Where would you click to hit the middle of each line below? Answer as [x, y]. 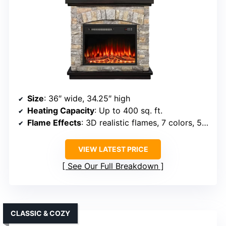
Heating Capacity [61, 111]
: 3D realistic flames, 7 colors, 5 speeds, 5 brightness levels [142, 123]
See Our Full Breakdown [113, 166]
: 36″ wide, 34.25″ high [87, 99]
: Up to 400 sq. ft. [128, 111]
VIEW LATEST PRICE [113, 149]
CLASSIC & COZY [40, 213]
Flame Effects [54, 123]
